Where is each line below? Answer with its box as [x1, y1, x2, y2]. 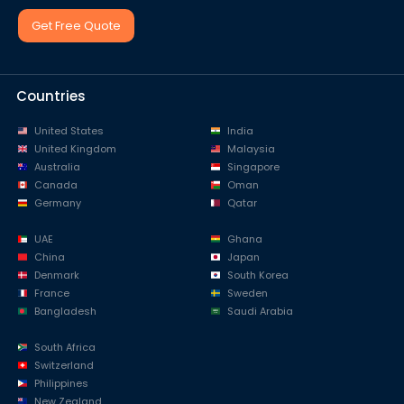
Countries [16, 87, 86, 106]
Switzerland [33, 358, 94, 373]
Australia [33, 160, 80, 175]
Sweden [226, 286, 268, 301]
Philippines [33, 376, 88, 391]
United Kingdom [33, 142, 116, 157]
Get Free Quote [32, 17, 121, 35]
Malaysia [226, 142, 275, 157]
